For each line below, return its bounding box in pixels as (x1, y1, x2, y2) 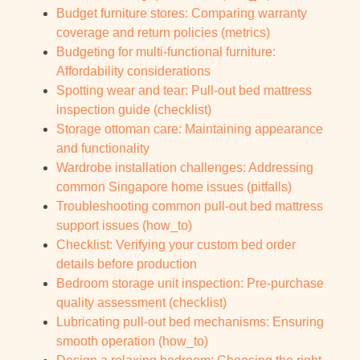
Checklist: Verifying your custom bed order (56, 238, 296, 252)
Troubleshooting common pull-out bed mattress (56, 199, 323, 214)
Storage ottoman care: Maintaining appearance (56, 122, 323, 137)
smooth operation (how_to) (56, 334, 208, 349)
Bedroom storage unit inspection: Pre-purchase (56, 276, 324, 291)
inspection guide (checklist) (56, 103, 211, 117)
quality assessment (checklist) (56, 296, 227, 310)
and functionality (56, 141, 149, 156)
